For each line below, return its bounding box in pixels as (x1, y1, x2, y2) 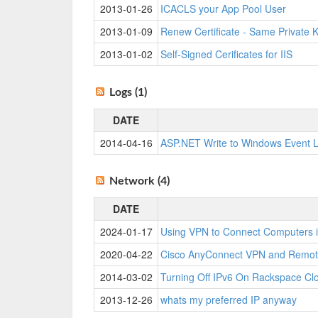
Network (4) (109, 175, 170, 187)
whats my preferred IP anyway (160, 292, 297, 307)
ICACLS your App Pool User (160, 1, 286, 16)
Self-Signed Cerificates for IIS (160, 47, 292, 61)
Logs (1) (109, 87, 147, 98)
